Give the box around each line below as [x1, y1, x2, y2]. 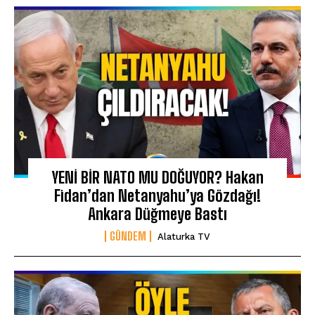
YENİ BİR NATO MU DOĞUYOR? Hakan [51, 168, 264, 188]
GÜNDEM [110, 229, 146, 243]
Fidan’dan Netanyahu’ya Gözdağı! [54, 186, 261, 206]
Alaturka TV [157, 231, 210, 243]
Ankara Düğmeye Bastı [88, 205, 227, 224]
